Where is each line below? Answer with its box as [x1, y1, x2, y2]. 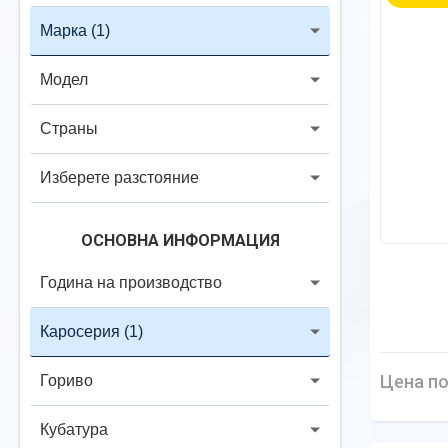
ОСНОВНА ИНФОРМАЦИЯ [80, 231, 280, 250]
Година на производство [40, 274, 222, 291]
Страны [40, 120, 98, 137]
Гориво [40, 372, 93, 389]
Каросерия [40, 323, 120, 340]
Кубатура [40, 421, 108, 438]
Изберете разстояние [40, 169, 199, 186]
